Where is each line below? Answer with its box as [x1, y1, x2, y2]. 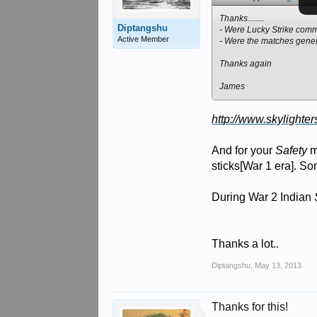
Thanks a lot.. [212, 238, 279, 250]
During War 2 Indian [212, 191, 315, 203]
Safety [272, 144, 308, 156]
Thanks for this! [212, 301, 289, 313]
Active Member [117, 35, 170, 43]
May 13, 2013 [255, 261, 302, 270]
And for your [212, 144, 273, 156]
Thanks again [219, 59, 272, 69]
